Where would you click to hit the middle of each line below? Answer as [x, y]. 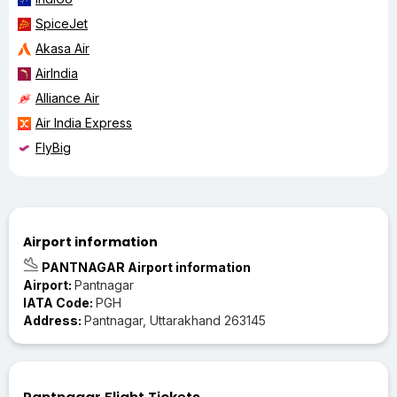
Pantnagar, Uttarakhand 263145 [175, 320]
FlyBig [53, 147]
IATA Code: [59, 302]
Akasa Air [62, 48]
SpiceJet [62, 23]
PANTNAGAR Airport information [145, 267]
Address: [54, 320]
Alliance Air [67, 97]
